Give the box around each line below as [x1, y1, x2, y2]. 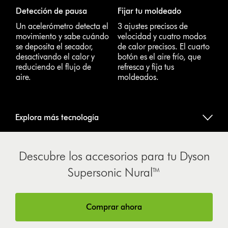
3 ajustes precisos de [118, 21, 188, 32]
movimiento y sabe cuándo [16, 32, 109, 42]
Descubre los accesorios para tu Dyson [18, 149, 210, 164]
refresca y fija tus [118, 62, 175, 72]
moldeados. [118, 72, 159, 82]
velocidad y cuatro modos [118, 32, 207, 42]
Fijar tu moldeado [118, 6, 182, 16]
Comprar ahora [86, 202, 142, 212]
